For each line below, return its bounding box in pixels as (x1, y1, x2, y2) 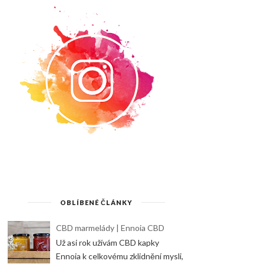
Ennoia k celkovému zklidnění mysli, (56, 251, 184, 262)
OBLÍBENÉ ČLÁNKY (60, 198, 133, 206)
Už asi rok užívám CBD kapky (56, 237, 160, 248)
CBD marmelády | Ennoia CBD (56, 222, 165, 233)
